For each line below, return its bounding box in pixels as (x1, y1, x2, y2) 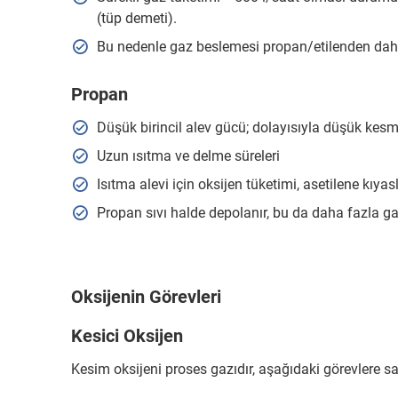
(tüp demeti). (96, 10, 180, 27)
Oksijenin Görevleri (71, 286, 221, 307)
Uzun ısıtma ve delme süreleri (96, 147, 280, 164)
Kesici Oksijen (71, 325, 183, 346)
